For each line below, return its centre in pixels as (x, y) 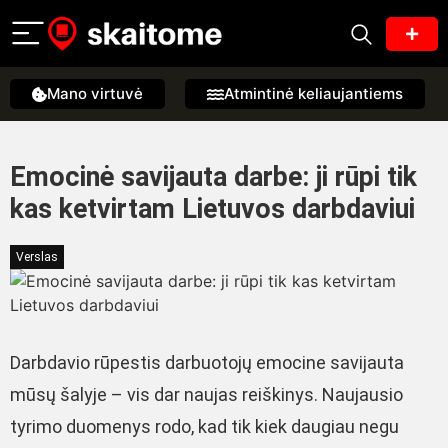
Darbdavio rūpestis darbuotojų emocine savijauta (207, 362)
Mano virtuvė (95, 93)
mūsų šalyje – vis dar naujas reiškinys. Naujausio (206, 394)
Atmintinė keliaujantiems (313, 93)
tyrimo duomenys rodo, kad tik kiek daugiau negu (204, 426)
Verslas (37, 257)
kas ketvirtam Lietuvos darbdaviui (212, 209)
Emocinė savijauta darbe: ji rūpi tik (213, 177)
